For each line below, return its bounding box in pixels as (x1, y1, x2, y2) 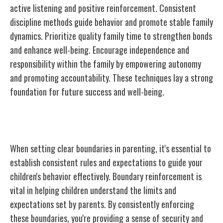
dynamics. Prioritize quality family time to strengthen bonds (10, 29, 212, 42)
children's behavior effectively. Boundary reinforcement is (10, 169, 202, 183)
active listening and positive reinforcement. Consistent (10, 1, 196, 14)
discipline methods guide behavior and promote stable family (10, 15, 213, 28)
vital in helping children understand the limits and (10, 183, 176, 197)
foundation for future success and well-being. (10, 85, 164, 98)
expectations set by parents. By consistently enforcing (10, 197, 194, 211)
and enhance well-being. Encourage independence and (10, 43, 189, 56)
